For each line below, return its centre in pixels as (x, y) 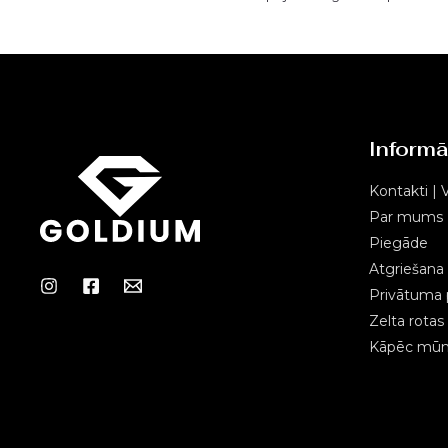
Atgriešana (406, 269)
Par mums (405, 217)
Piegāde (398, 243)
